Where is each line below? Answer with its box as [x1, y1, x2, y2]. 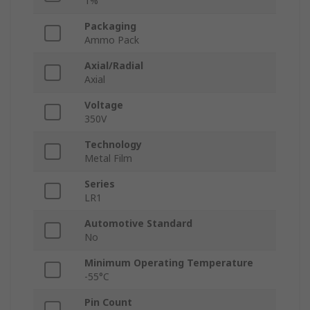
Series [84, 177, 115, 191]
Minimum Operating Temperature [84, 256, 253, 270]
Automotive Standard [84, 217, 192, 230]
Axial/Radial [84, 59, 143, 73]
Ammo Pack [84, 33, 139, 47]
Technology [84, 138, 142, 152]
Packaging [84, 19, 136, 33]
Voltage [84, 98, 123, 112]
